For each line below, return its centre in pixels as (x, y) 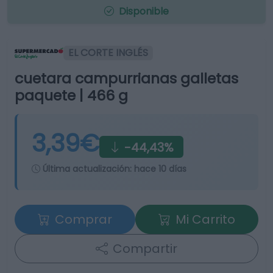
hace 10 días (160, 169)
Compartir (145, 249)
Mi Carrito (205, 219)
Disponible (143, 11)
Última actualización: (87, 169)
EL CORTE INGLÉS (108, 53)
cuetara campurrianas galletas (126, 78)
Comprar (83, 219)
